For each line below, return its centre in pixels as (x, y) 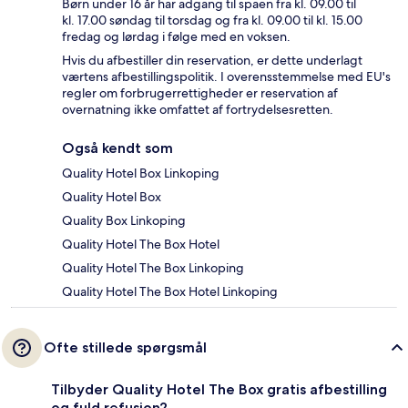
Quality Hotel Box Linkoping (141, 173)
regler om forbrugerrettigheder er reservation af (200, 93)
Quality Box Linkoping (124, 221)
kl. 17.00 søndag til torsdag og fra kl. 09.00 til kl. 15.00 (212, 20)
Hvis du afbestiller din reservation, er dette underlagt (212, 61)
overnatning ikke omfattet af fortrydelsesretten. (198, 110)
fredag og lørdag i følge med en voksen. (176, 37)
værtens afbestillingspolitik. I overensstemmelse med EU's (226, 77)
